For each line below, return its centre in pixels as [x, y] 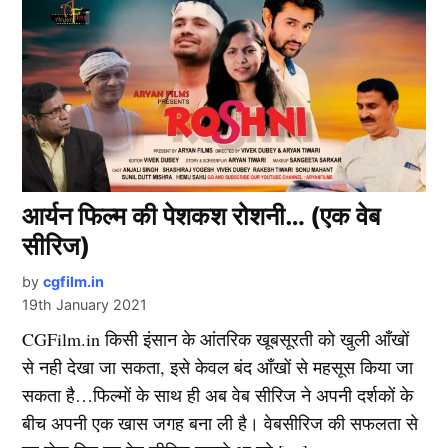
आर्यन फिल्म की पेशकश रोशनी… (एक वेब [201, 216]
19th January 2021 [85, 305]
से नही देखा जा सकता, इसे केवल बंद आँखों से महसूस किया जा [218, 367]
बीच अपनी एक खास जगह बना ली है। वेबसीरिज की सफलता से [220, 423]
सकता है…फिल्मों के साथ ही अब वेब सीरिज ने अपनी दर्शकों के [218, 395]
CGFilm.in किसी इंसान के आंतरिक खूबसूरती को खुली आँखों [216, 339]
